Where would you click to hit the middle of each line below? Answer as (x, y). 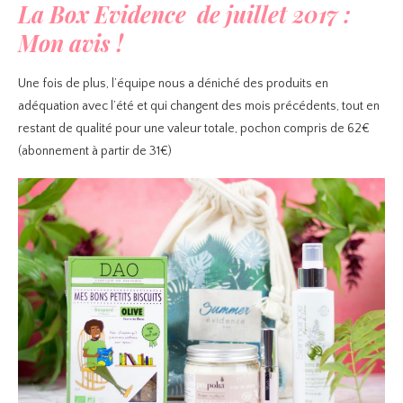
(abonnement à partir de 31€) (95, 151)
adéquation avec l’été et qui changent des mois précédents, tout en (199, 106)
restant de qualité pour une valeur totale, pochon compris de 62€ (194, 128)
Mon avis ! (71, 42)
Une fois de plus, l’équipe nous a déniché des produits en (173, 83)
